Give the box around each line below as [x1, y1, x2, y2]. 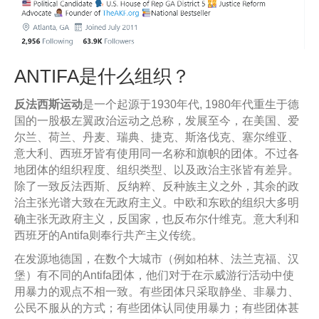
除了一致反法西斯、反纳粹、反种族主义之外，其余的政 [14, 179, 299, 192]
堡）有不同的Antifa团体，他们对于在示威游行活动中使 [14, 268, 294, 281]
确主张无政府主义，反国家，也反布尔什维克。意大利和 [14, 212, 299, 225]
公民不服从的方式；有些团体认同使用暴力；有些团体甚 [14, 301, 299, 314]
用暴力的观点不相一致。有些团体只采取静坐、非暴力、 [14, 285, 299, 298]
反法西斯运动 [14, 98, 83, 110]
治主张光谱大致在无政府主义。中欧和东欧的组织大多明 [14, 196, 299, 209]
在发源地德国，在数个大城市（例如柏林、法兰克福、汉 [14, 252, 299, 265]
